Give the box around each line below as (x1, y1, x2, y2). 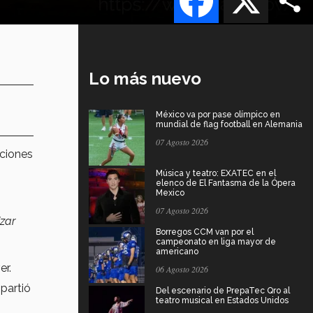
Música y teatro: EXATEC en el (156, 168, 276, 178)
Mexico (156, 187, 184, 198)
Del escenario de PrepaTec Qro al (156, 285, 290, 296)
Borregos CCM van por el (156, 226, 254, 237)
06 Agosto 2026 (156, 263, 208, 275)
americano (156, 246, 198, 256)
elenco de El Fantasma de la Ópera (156, 177, 296, 188)
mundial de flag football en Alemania (156, 119, 303, 129)
